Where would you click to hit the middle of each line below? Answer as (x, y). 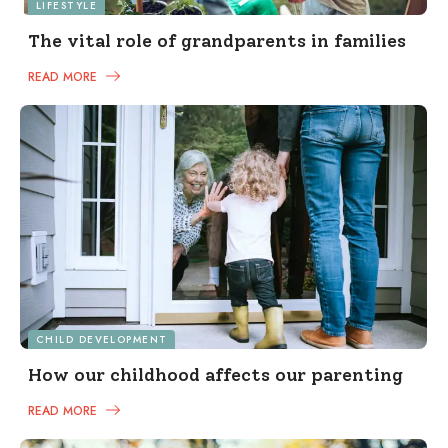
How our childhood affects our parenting (215, 375)
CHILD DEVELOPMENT (102, 340)
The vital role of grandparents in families (217, 41)
